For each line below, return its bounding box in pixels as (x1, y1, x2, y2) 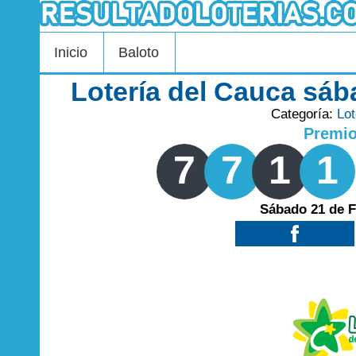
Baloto (118, 44, 159, 60)
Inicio (54, 44, 87, 60)
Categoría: (270, 106, 337, 122)
